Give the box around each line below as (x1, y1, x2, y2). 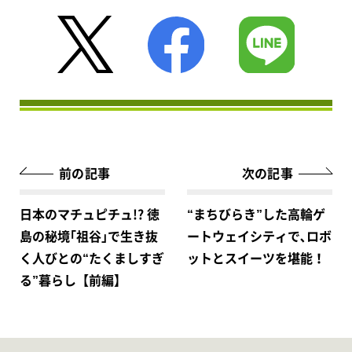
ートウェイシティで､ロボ (187, 226, 332, 246)
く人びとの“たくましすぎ (20, 248, 164, 268)
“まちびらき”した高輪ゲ (187, 204, 325, 224)
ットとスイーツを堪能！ (187, 248, 325, 268)
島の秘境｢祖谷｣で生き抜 (20, 226, 158, 246)
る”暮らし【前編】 (20, 270, 126, 290)
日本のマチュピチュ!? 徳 (20, 204, 159, 224)
